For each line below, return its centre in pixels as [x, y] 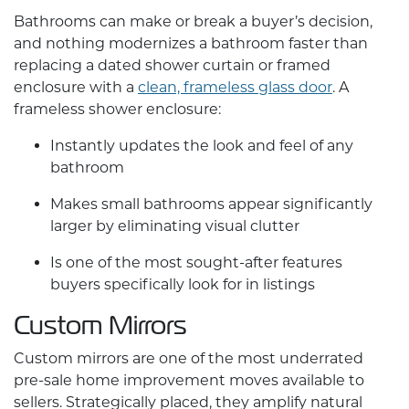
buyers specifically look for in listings [183, 285]
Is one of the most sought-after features [196, 263]
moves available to [295, 381]
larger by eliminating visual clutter [175, 226]
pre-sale [45, 381]
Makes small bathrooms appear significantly [211, 204]
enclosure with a [76, 88]
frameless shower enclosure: [117, 110]
